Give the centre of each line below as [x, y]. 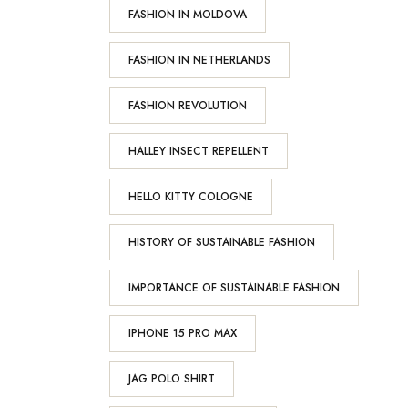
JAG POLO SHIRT [171, 379]
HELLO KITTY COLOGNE [190, 197]
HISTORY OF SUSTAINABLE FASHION [221, 242]
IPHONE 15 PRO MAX [182, 333]
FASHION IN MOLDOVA [187, 15]
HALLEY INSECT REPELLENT [198, 151]
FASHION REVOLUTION [187, 106]
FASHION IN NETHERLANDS [199, 60]
